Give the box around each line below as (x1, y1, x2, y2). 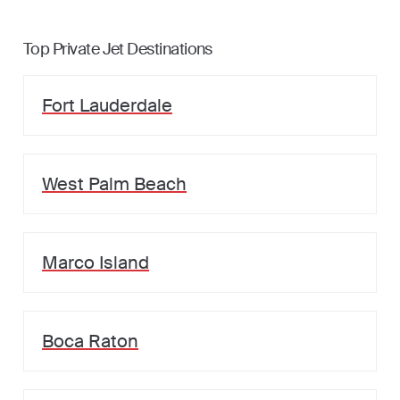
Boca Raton (42, 329, 138, 353)
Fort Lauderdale (42, 94, 172, 117)
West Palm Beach (42, 172, 187, 196)
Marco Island (42, 251, 149, 274)
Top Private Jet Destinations (23, 38, 212, 60)
